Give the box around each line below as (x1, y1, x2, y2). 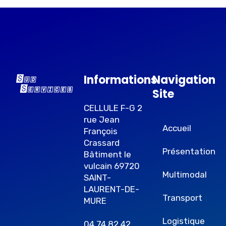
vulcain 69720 (84, 161, 140, 171)
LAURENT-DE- (84, 184, 139, 194)
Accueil (162, 123, 191, 133)
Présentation (162, 146, 215, 156)
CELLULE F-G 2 (84, 103, 142, 113)
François (84, 126, 118, 136)
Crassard (84, 138, 120, 148)
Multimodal (162, 169, 207, 180)
